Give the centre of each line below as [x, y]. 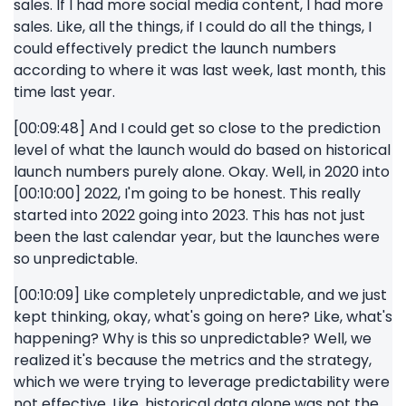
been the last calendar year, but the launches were [197, 237]
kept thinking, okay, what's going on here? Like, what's [203, 317]
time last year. [64, 92]
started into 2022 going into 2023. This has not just [189, 215]
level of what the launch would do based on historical [202, 150]
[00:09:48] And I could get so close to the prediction [197, 128]
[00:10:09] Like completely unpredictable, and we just [200, 295]
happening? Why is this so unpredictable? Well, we [193, 338]
